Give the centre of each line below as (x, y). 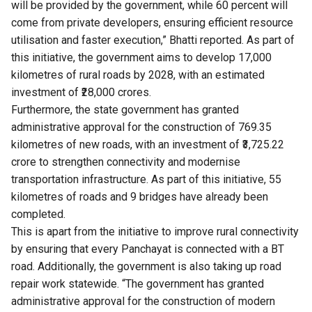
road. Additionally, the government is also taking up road (146, 267)
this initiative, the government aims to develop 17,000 (141, 58)
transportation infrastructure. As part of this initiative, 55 (146, 180)
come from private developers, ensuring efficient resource (152, 23)
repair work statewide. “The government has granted (138, 284)
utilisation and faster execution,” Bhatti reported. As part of (153, 40)
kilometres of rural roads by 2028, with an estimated (138, 75)
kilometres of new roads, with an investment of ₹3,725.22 (148, 145)
